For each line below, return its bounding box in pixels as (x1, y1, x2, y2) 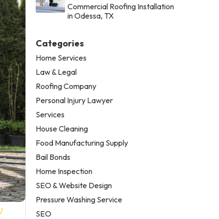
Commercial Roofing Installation (67, 1, 175, 11)
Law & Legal (36, 66, 77, 77)
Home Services (36, 52, 87, 63)
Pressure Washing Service (36, 194, 123, 204)
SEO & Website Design (36, 180, 112, 190)
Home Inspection (36, 166, 93, 176)
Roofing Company (36, 81, 97, 91)
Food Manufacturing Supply (36, 137, 129, 148)
